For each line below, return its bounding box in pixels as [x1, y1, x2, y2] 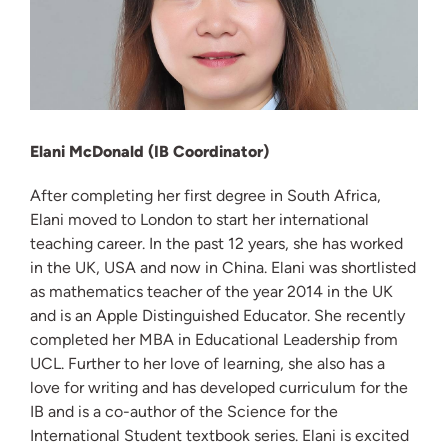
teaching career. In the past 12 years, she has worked [30, 234, 403, 254]
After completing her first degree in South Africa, [30, 186, 381, 206]
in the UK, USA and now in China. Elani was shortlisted [30, 258, 416, 278]
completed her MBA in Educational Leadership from [30, 330, 398, 350]
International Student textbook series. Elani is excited [30, 426, 409, 446]
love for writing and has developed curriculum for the [30, 378, 408, 398]
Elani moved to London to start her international [30, 210, 369, 230]
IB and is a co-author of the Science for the [30, 402, 338, 422]
